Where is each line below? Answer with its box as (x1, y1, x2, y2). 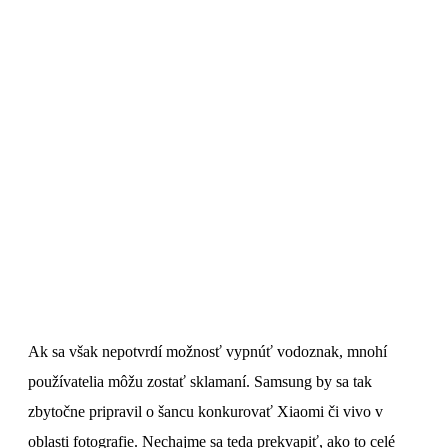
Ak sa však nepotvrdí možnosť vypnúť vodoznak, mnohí (28, 343, 387, 361)
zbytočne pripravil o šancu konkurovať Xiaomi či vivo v (28, 403, 383, 421)
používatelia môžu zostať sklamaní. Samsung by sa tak (28, 373, 372, 391)
